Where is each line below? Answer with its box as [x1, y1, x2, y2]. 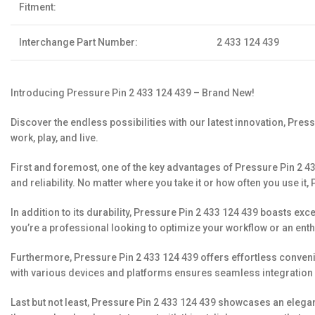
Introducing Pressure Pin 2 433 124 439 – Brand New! [11, 87, 255, 98]
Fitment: [19, 1, 56, 13]
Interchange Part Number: [19, 37, 138, 48]
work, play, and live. [11, 132, 98, 143]
